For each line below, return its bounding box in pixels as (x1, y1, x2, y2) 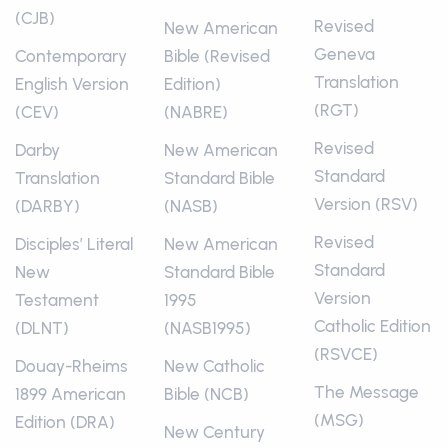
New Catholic (164, 356, 266, 377)
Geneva (313, 44, 375, 65)
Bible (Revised (164, 46, 271, 67)
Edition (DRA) (15, 412, 115, 433)
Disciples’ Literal (15, 234, 133, 255)
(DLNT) (15, 318, 69, 339)
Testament (15, 290, 99, 311)
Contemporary (15, 46, 127, 67)
